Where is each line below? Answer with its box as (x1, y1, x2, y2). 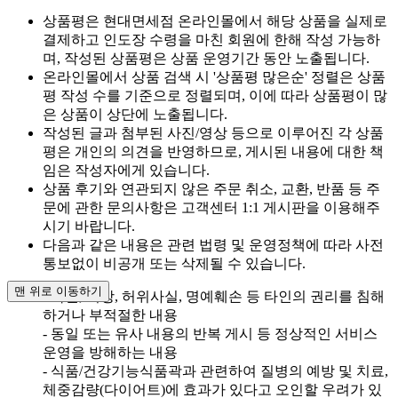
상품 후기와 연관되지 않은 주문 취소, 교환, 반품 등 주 (43, 181, 380, 197)
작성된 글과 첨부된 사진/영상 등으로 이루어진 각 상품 (43, 125, 384, 141)
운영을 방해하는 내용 (43, 345, 178, 361)
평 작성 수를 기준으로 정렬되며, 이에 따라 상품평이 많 (43, 88, 387, 104)
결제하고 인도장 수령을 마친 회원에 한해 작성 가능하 (43, 32, 380, 48)
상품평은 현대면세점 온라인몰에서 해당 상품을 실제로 (43, 13, 387, 29)
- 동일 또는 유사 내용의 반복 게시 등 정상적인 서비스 (43, 326, 378, 342)
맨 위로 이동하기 (14, 284, 102, 298)
